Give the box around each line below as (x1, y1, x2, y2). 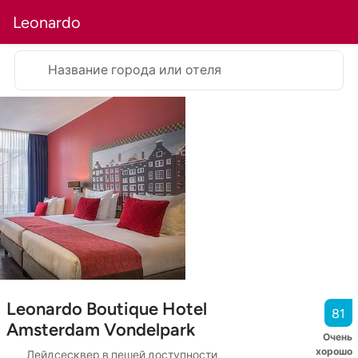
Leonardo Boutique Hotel (6, 298, 207, 320)
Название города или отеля (48, 62, 221, 78)
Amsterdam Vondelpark (6, 319, 195, 341)
